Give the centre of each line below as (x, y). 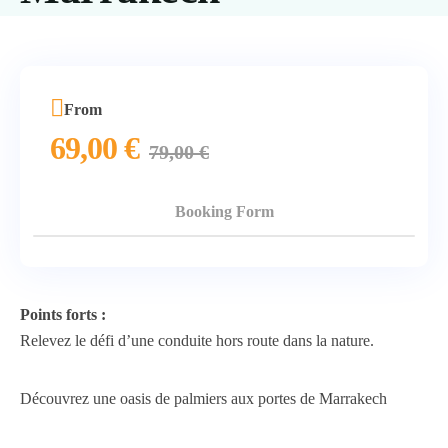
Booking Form (224, 211)
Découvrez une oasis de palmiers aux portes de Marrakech (203, 398)
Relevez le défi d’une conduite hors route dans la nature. (197, 340)
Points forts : (63, 314)
